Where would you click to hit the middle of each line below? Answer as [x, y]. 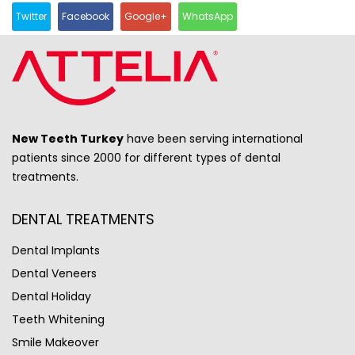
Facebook [86, 16]
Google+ [146, 16]
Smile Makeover [55, 342]
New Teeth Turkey [68, 138]
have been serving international [213, 138]
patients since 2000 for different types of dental [146, 157]
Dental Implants [56, 250]
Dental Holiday [52, 296]
